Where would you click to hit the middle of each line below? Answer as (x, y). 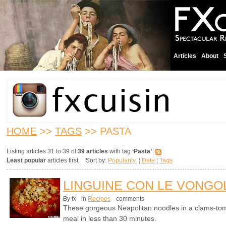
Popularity (123, 160)
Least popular (26, 160)
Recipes (99, 199)
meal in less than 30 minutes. (110, 218)
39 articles (93, 152)
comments (129, 199)
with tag (120, 152)
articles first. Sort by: (77, 160)
